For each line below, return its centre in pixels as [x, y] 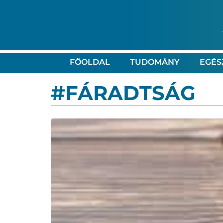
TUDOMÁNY [155, 62]
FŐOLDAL [90, 62]
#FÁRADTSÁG [123, 93]
